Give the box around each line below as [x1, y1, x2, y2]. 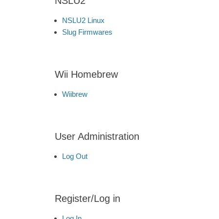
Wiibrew [62, 90, 88, 98]
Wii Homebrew [55, 69, 118, 80]
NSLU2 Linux [62, 16, 105, 24]
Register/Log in [55, 193, 120, 204]
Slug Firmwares [62, 28, 112, 36]
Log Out [62, 152, 88, 160]
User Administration [55, 131, 139, 142]
